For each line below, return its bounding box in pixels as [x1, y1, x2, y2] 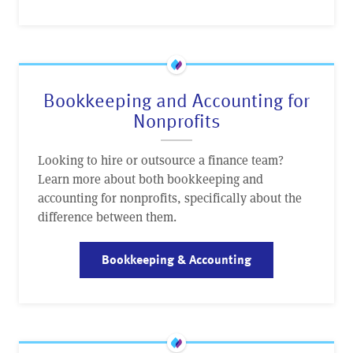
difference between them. [38, 208, 176, 225]
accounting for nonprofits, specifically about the [38, 189, 302, 206]
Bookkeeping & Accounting [102, 251, 251, 266]
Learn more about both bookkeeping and [38, 170, 263, 188]
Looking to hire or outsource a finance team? [38, 151, 284, 169]
